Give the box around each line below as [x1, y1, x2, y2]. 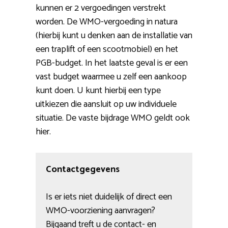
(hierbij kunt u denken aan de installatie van [36, 28, 192, 44]
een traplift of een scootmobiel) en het [36, 42, 178, 58]
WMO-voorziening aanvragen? [46, 203, 155, 219]
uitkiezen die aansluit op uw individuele [36, 97, 177, 112]
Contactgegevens [46, 162, 120, 178]
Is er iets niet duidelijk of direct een [46, 189, 172, 205]
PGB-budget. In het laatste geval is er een [36, 55, 188, 71]
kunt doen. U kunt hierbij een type [36, 83, 161, 99]
